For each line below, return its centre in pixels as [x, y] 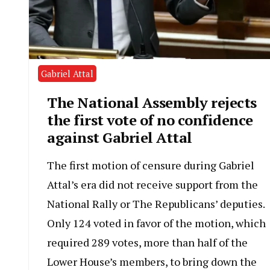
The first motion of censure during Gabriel [151, 165]
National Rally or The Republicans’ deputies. [156, 204]
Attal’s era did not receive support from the [152, 185]
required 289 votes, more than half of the [147, 243]
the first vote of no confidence [150, 120]
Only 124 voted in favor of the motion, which [156, 223]
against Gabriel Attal [120, 138]
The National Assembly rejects [152, 103]
